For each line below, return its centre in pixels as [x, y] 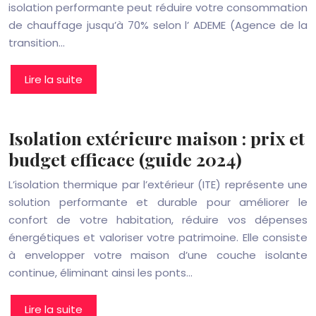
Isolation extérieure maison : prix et [157, 138]
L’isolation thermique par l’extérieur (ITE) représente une [158, 184]
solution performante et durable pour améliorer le [158, 202]
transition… [37, 43]
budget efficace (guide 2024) [125, 159]
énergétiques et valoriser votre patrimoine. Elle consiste [158, 237]
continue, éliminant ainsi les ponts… [101, 273]
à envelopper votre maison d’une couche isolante [158, 255]
